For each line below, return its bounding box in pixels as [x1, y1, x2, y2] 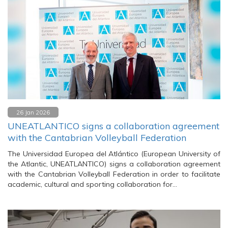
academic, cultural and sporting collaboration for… [8, 180, 177, 189]
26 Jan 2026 [16, 108, 50, 116]
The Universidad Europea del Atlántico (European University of [8, 149, 220, 158]
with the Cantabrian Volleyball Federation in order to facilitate [8, 169, 220, 179]
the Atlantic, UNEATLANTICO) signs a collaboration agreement [8, 159, 220, 168]
